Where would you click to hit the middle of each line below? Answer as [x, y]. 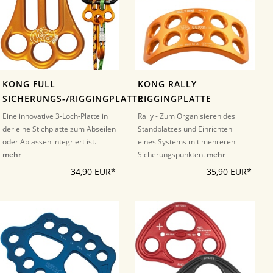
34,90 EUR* [94, 172]
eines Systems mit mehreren [187, 141]
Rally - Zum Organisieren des [187, 116]
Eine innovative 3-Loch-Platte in [55, 116]
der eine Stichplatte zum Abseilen [59, 129]
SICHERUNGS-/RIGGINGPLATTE [73, 98]
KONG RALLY [168, 84]
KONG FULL [29, 84]
